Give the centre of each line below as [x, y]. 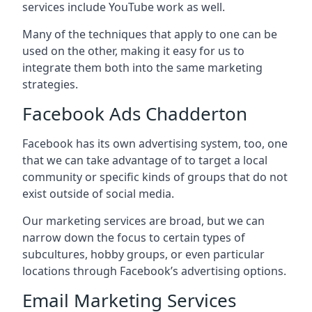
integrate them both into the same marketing [142, 68]
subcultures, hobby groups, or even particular [143, 254]
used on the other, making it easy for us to [133, 51]
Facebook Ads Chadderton [135, 114]
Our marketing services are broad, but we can [143, 221]
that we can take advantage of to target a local [145, 160]
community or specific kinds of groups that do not [155, 177]
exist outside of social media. [98, 194]
